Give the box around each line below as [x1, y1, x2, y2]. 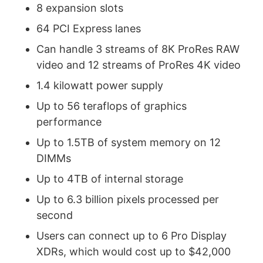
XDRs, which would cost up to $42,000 [36, 245, 231, 258]
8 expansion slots [36, 1, 123, 14]
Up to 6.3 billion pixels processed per [36, 193, 219, 205]
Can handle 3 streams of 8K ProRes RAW [36, 42, 240, 55]
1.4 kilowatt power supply [36, 79, 163, 92]
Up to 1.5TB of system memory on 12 [36, 136, 221, 149]
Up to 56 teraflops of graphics [36, 99, 187, 112]
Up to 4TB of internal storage [36, 172, 183, 185]
